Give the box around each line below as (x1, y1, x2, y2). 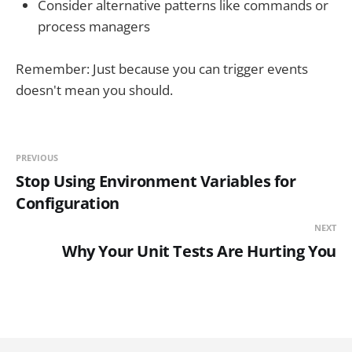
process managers (38, 17, 150, 36)
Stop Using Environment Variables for (16, 170, 296, 192)
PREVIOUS (16, 152, 58, 164)
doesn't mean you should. (16, 81, 173, 100)
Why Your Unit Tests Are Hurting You (62, 240, 336, 262)
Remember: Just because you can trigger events (16, 60, 308, 79)
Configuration (16, 192, 119, 214)
